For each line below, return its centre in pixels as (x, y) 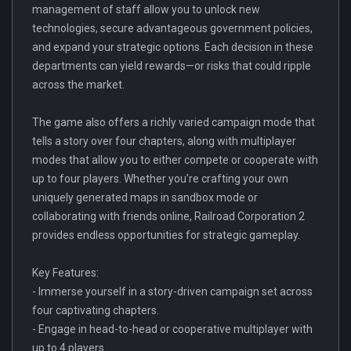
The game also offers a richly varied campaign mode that (174, 122)
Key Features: (65, 272)
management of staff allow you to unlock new (146, 9)
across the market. (78, 84)
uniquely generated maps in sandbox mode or (145, 197)
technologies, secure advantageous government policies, (172, 28)
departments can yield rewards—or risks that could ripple (172, 65)
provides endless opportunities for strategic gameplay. (166, 235)
